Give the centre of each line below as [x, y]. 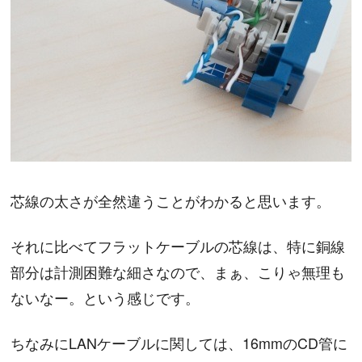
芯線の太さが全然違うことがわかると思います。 [171, 200]
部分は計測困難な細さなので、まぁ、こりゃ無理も [178, 272]
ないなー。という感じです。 [105, 298]
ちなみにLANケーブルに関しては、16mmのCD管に [179, 343]
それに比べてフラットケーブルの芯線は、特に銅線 [178, 246]
